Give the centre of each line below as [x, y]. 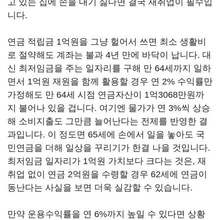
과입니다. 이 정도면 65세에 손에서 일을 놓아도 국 [106, 135]
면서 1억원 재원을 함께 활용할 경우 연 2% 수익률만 [110, 82]
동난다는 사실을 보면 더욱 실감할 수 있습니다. [101, 188]
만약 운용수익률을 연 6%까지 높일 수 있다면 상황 [106, 214]
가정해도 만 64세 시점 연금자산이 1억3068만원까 [106, 95]
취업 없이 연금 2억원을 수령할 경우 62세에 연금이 [107, 174]
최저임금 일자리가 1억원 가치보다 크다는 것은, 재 [107, 161]
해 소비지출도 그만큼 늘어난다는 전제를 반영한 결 [108, 121]
